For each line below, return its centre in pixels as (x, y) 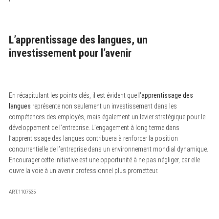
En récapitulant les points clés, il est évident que (73, 95)
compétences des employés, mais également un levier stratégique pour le (107, 117)
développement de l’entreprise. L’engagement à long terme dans (94, 127)
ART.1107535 (22, 192)
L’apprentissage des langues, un (78, 40)
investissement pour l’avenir (70, 53)
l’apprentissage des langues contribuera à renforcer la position (93, 138)
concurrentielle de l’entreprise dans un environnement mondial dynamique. (108, 149)
